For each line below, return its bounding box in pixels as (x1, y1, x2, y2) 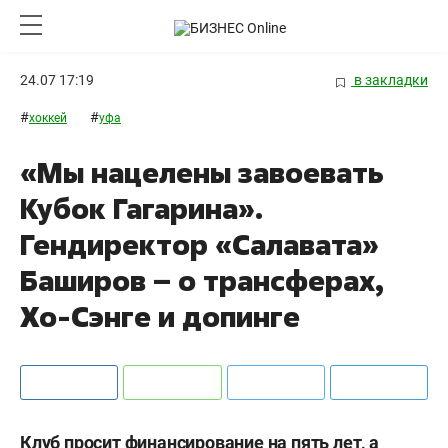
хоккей (29, 111, 67, 126)
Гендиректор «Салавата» (20, 226, 379, 264)
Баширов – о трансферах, (20, 262, 384, 300)
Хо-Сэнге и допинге (20, 298, 300, 336)
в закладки (351, 72, 428, 88)
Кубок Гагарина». (20, 190, 263, 228)
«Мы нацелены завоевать (20, 154, 384, 192)
